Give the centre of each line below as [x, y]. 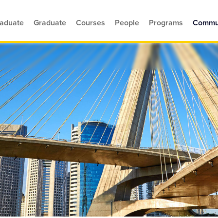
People [127, 22]
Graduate [50, 22]
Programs [166, 22]
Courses [91, 22]
